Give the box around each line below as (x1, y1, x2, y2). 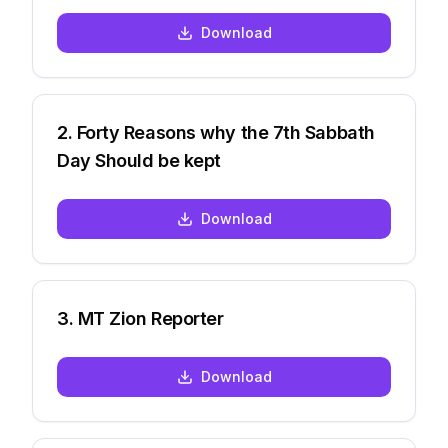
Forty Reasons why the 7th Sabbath (76, 122, 375, 143)
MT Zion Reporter (77, 308, 224, 329)
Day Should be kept (57, 150, 221, 171)
